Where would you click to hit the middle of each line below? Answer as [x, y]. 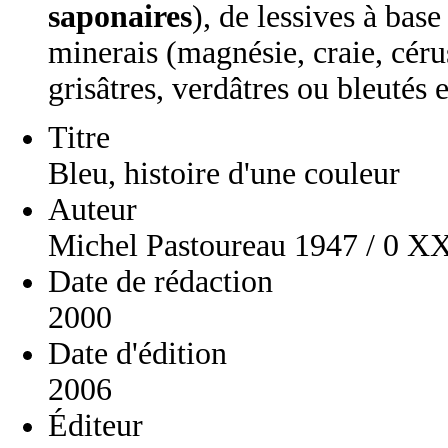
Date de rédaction [160, 281]
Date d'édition [137, 353]
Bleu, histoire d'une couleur [224, 173]
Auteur [92, 209]
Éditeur [95, 425]
